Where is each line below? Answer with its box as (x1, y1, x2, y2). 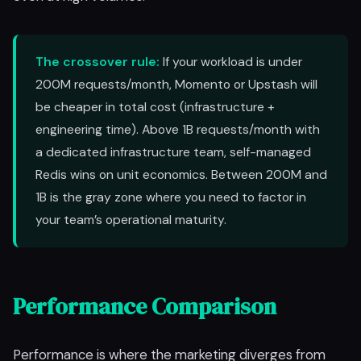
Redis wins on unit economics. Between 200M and (35, 166, 327, 183)
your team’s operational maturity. (35, 211, 226, 228)
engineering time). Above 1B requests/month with (35, 121, 320, 138)
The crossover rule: (35, 53, 160, 70)
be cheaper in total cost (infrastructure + (35, 98, 275, 115)
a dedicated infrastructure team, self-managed (35, 143, 311, 160)
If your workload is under (160, 53, 302, 70)
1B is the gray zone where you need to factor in (35, 189, 306, 205)
